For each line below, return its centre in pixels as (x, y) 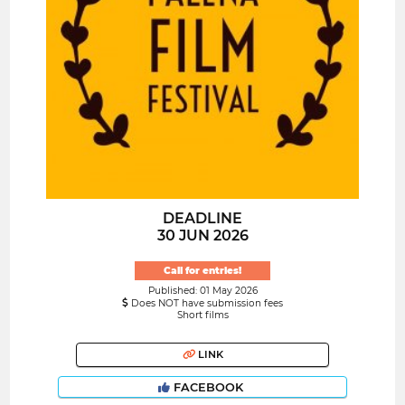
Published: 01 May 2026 (202, 290)
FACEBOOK (208, 387)
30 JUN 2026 (202, 236)
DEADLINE (202, 219)
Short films (202, 315)
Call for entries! (202, 270)
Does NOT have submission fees (206, 303)
